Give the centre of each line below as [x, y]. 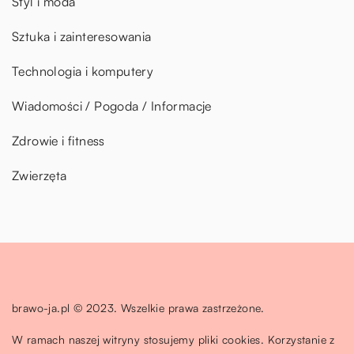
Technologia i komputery [83, 71]
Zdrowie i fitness [58, 140]
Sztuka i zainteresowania [82, 36]
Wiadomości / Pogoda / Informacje [112, 105]
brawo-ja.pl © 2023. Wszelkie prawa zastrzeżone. [138, 307]
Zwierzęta [40, 175]
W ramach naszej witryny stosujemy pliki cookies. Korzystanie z [173, 339]
